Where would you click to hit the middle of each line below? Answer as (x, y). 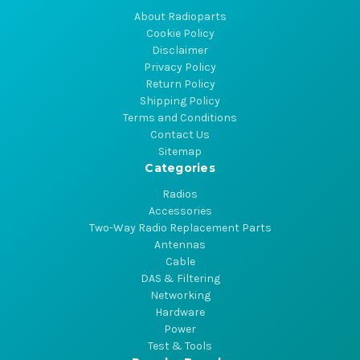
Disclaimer (180, 51)
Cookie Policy (180, 34)
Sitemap (180, 152)
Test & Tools (180, 346)
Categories (180, 168)
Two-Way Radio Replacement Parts (180, 228)
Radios (180, 194)
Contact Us (180, 135)
